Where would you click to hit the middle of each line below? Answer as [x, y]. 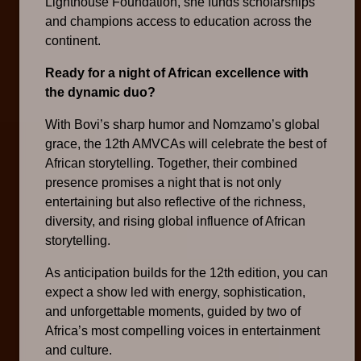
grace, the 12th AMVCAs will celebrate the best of [186, 144]
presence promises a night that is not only [163, 183]
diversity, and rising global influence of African [175, 222]
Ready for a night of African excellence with [177, 73]
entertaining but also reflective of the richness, [175, 202]
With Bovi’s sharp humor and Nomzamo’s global [183, 125]
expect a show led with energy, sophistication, [175, 293]
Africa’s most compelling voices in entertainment [183, 331]
